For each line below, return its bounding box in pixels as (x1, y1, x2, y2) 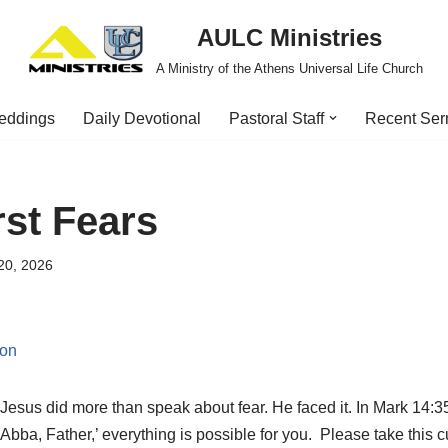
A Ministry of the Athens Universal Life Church (155, 61, 423, 76)
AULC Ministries (196, 24, 382, 51)
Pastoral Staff (229, 110, 324, 127)
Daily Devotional (83, 110, 201, 127)
